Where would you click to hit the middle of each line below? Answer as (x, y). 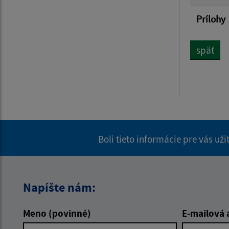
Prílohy (211, 19)
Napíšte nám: (59, 188)
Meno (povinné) (57, 213)
